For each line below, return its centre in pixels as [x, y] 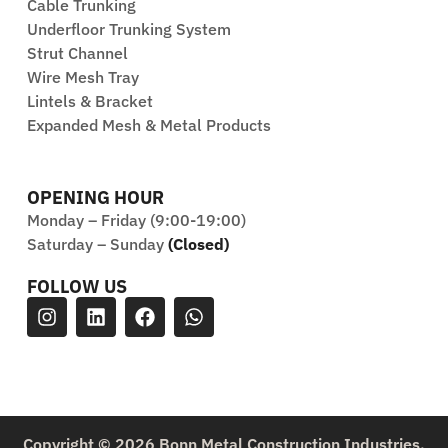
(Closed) [198, 244]
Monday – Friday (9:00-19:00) [136, 220]
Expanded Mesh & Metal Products [148, 125]
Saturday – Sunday [97, 244]
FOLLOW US [76, 287]
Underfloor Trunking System [128, 29]
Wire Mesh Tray [82, 77]
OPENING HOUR [95, 198]
